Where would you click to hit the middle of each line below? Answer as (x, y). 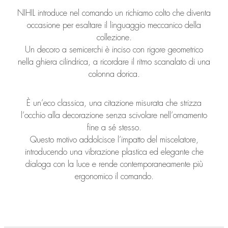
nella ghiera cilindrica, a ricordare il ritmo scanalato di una (114, 62)
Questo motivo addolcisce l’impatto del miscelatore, (114, 139)
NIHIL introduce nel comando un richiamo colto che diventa (114, 13)
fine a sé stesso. (114, 127)
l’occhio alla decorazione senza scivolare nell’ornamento (114, 115)
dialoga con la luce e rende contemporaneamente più (114, 164)
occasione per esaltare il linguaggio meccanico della (114, 25)
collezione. (114, 37)
